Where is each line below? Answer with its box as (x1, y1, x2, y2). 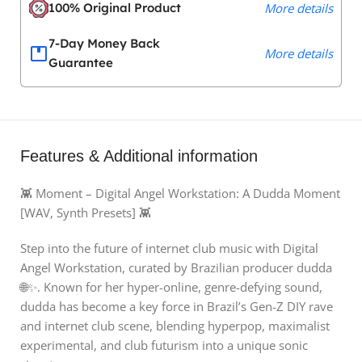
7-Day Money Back (48, 35, 160, 51)
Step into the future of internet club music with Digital (20, 239, 318, 256)
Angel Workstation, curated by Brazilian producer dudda (20, 259, 332, 276)
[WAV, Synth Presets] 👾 (20, 204, 151, 221)
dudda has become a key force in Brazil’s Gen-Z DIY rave (20, 297, 333, 314)
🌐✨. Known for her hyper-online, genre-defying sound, (20, 278, 322, 295)
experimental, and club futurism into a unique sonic (20, 336, 308, 353)
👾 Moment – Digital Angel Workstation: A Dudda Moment (20, 184, 340, 201)
